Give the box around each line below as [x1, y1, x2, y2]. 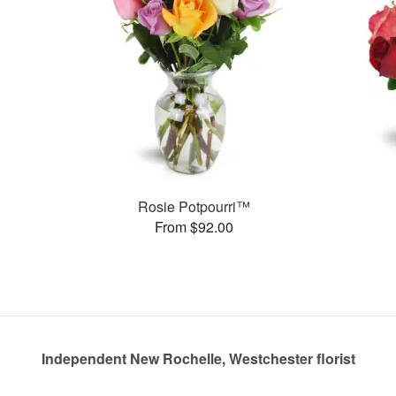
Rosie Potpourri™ [137, 195, 250, 217]
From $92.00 [154, 216, 233, 237]
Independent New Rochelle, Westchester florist [41, 348, 355, 369]
